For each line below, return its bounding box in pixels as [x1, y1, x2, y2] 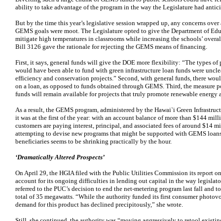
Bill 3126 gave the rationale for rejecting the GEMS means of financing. [15, 43, 207, 50]
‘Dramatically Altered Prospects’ [15, 153, 105, 161]
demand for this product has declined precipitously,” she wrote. [15, 201, 183, 208]
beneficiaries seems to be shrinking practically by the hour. [15, 138, 172, 145]
